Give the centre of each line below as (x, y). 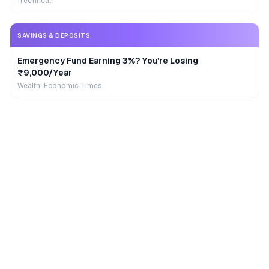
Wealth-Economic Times (60, 86)
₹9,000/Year (45, 73)
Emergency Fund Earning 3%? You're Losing (108, 61)
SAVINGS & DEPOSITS (54, 35)
